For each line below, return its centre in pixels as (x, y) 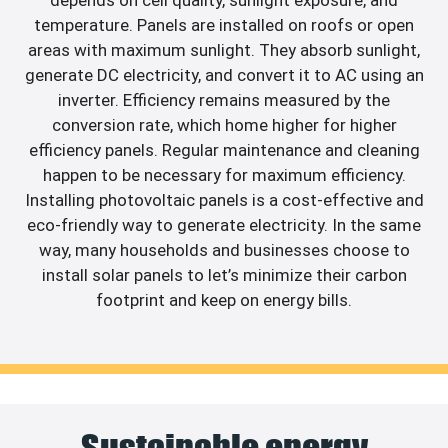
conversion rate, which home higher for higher (224, 125)
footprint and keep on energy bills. (224, 300)
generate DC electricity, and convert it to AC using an (224, 75)
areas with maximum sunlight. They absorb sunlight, (224, 50)
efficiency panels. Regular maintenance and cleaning (224, 150)
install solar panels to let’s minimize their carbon (224, 275)
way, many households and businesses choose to (224, 250)
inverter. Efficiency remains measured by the (224, 100)
